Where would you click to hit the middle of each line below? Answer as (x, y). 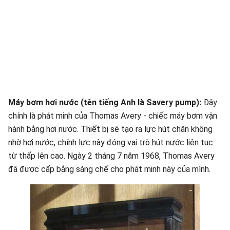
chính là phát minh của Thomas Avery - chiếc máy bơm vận (113, 116)
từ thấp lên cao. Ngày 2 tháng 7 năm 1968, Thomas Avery (111, 156)
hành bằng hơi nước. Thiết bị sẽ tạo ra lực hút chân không (110, 129)
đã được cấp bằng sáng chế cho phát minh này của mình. (109, 169)
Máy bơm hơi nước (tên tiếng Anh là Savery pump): (105, 102)
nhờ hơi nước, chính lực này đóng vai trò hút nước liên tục (111, 142)
